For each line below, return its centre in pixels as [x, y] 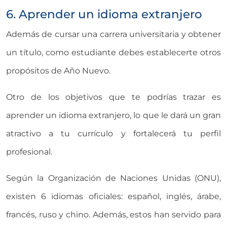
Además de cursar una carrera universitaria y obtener [113, 34]
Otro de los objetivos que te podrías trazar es [113, 97]
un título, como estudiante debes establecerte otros [113, 53]
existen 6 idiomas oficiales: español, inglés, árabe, [113, 197]
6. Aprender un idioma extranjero [104, 14]
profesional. [29, 152]
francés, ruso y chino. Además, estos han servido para [113, 215]
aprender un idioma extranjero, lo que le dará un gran [113, 116]
